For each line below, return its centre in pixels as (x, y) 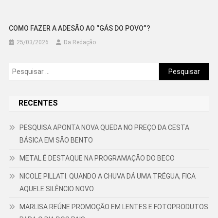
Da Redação (80, 43)
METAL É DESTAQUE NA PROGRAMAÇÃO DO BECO (97, 158)
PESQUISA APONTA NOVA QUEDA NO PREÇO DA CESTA (104, 128)
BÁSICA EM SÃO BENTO (56, 140)
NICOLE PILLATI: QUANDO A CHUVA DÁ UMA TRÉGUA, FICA (107, 176)
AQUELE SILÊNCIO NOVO (56, 189)
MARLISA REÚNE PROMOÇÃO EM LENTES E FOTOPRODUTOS (114, 207)
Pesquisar (175, 68)
